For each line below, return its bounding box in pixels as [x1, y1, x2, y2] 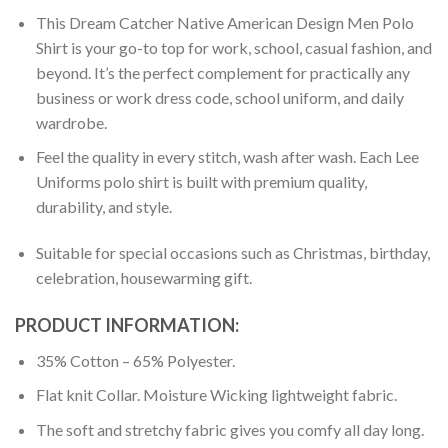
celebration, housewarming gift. [35, 268, 252, 288]
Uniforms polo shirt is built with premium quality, [35, 172, 367, 192]
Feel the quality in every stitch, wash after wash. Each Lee [35, 147, 419, 167]
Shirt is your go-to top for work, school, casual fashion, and [35, 37, 432, 57]
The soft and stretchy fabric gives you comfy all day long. [35, 420, 424, 440]
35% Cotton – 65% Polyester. [35, 350, 235, 370]
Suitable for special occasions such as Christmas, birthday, [35, 243, 430, 263]
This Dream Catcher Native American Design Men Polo [35, 12, 414, 32]
